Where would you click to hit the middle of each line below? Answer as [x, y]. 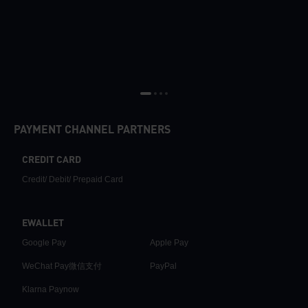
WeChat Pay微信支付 [62, 266]
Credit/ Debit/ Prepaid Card [73, 179]
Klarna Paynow [51, 289]
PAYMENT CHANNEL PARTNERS [92, 130]
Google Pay [44, 242]
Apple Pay [169, 242]
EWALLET [43, 223]
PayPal [163, 266]
